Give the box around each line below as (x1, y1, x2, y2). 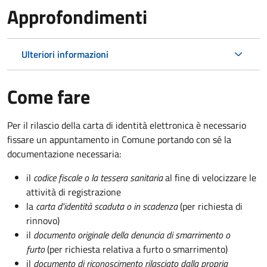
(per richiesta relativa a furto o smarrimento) (45, 241, 228, 256)
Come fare (7, 82, 90, 111)
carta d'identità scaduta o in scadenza (36, 198, 178, 213)
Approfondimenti (7, 2, 147, 31)
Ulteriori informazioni (21, 46, 108, 61)
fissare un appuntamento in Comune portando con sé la (7, 132, 231, 147)
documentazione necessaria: (7, 146, 121, 161)
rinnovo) (26, 213, 60, 228)
